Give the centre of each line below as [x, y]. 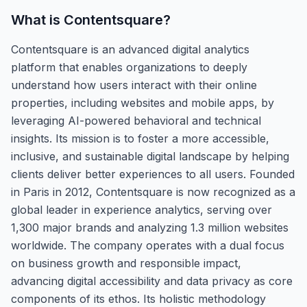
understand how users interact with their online [134, 85]
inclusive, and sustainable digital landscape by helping [150, 156]
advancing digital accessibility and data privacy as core [152, 281]
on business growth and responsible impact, [126, 263]
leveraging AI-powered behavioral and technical [136, 120]
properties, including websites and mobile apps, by [143, 102]
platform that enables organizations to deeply [129, 67]
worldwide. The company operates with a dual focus [148, 245]
